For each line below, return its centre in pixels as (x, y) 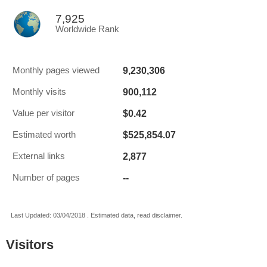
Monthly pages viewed (56, 70)
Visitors (30, 245)
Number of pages (46, 178)
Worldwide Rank (87, 29)
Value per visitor (44, 113)
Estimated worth (44, 135)
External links (39, 156)
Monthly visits (39, 92)
